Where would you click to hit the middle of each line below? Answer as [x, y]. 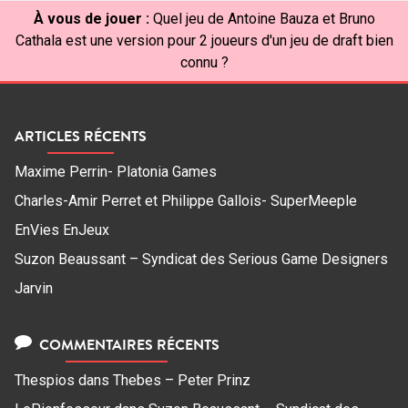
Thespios [45, 381]
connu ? [204, 62]
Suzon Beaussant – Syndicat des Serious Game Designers [201, 260]
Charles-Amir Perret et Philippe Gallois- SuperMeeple [186, 201]
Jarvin [34, 289]
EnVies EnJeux [62, 230]
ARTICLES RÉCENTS [81, 136]
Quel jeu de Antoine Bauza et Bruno [264, 18]
